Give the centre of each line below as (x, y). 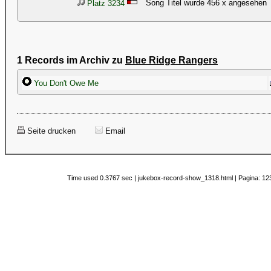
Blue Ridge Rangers (171, 60)
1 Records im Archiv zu (71, 60)
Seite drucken (50, 131)
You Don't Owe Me (65, 83)
